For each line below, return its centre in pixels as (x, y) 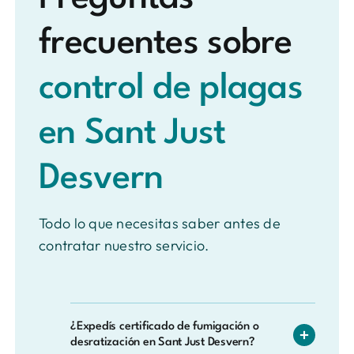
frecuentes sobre (166, 44)
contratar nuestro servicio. (124, 246)
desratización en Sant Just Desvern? (163, 343)
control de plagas (171, 89)
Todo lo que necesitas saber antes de (160, 224)
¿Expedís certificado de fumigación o (165, 327)
